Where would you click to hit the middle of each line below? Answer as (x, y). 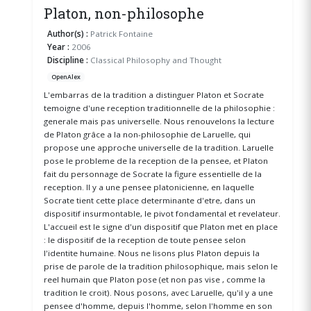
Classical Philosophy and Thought (155, 60)
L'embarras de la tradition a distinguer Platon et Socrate (153, 94)
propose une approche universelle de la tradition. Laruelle (158, 147)
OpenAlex (66, 77)
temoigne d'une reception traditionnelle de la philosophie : (159, 108)
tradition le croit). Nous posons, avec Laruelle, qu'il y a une (158, 292)
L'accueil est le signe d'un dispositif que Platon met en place (160, 226)
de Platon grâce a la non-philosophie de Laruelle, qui (147, 134)
